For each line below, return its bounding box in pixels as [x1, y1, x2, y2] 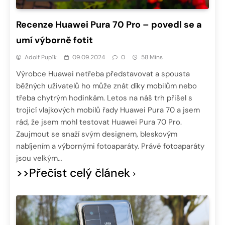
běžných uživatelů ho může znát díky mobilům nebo [16, 81, 197, 91]
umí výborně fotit [16, 34, 93, 47]
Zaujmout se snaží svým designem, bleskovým [16, 129, 177, 140]
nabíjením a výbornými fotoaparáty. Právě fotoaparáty [16, 141, 204, 152]
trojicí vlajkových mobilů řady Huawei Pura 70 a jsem [16, 105, 200, 116]
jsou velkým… [16, 153, 62, 164]
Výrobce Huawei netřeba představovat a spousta [16, 69, 190, 79]
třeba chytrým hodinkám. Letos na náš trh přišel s [16, 93, 192, 103]
